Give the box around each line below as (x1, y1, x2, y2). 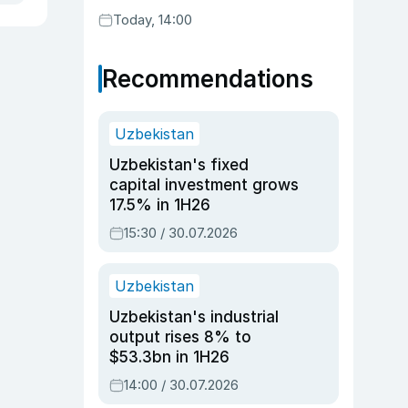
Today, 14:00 (113, 11, 192, 28)
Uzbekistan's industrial (109, 308, 279, 326)
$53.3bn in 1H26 (109, 348, 229, 366)
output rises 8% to (109, 328, 251, 346)
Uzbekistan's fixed (109, 156, 249, 174)
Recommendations (102, 65, 313, 93)
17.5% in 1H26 (109, 196, 210, 214)
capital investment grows (109, 176, 299, 194)
